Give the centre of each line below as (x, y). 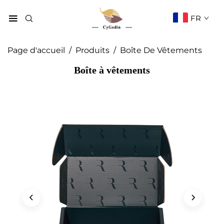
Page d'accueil (36, 50)
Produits (92, 50)
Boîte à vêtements (112, 70)
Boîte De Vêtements (161, 50)
